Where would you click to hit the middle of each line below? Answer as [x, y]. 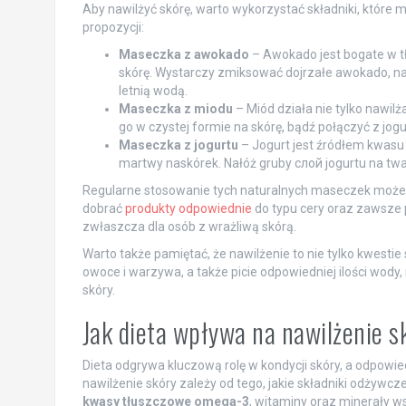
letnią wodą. [153, 91]
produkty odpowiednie [188, 209]
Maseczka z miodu [175, 109]
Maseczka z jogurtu [178, 145]
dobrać [103, 209]
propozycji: [113, 28]
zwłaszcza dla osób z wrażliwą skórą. [189, 227]
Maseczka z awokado [184, 55]
